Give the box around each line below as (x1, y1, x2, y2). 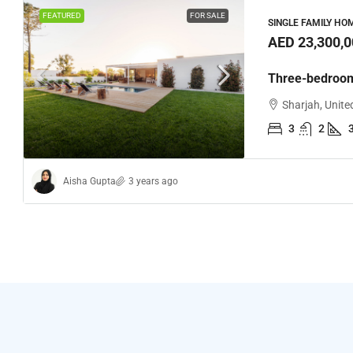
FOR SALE (190, 11, 225, 20)
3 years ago (128, 175, 178, 187)
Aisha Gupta (63, 175, 116, 187)
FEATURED (43, 11, 81, 20)
